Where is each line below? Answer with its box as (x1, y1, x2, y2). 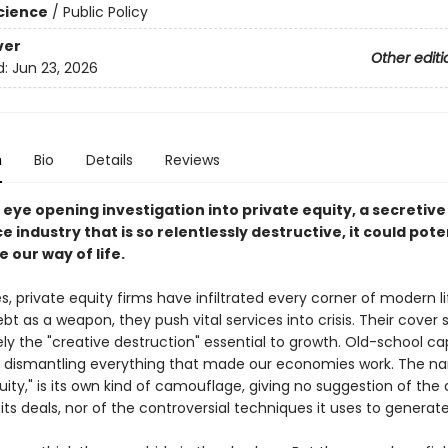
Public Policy (62, 2, 148, 22)
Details (85, 150, 133, 170)
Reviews (164, 150, 220, 170)
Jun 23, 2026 (11, 58, 98, 79)
